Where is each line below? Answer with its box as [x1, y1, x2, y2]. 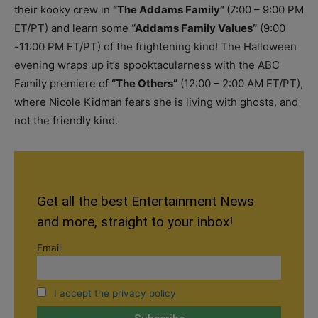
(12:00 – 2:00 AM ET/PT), [177, 76, 303, 90]
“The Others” [111, 76, 177, 90]
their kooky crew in [14, 2, 113, 16]
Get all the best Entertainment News [37, 192, 254, 209]
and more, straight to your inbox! [37, 213, 233, 230]
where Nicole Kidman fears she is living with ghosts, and [14, 94, 298, 109]
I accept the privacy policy [53, 287, 176, 299]
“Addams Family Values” [131, 21, 257, 35]
